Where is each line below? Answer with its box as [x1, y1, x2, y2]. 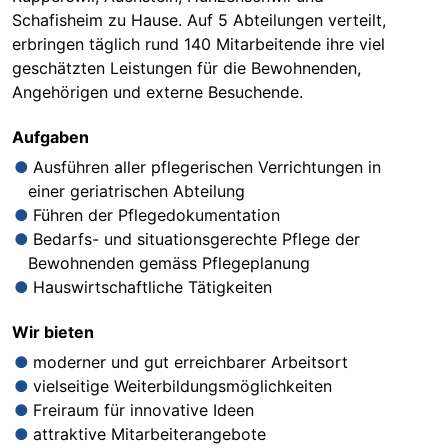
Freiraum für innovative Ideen [33, 399, 255, 420]
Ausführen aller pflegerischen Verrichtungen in [33, 156, 382, 177]
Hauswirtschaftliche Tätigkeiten [33, 276, 273, 297]
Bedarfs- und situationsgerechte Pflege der [33, 228, 361, 249]
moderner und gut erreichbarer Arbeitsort [33, 351, 349, 372]
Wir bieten [12, 321, 94, 342]
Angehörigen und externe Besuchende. [12, 81, 303, 102]
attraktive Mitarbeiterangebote [33, 423, 267, 444]
